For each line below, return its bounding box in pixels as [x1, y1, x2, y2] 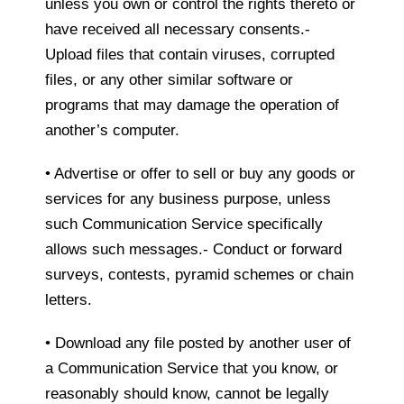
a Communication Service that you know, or [45, 360, 338, 378]
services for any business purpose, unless [45, 190, 331, 208]
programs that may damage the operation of [45, 96, 339, 115]
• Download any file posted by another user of [45, 335, 351, 353]
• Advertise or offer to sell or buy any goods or [45, 165, 355, 183]
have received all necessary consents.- [45, 21, 310, 39]
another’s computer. [45, 122, 179, 140]
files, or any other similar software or [45, 71, 293, 89]
